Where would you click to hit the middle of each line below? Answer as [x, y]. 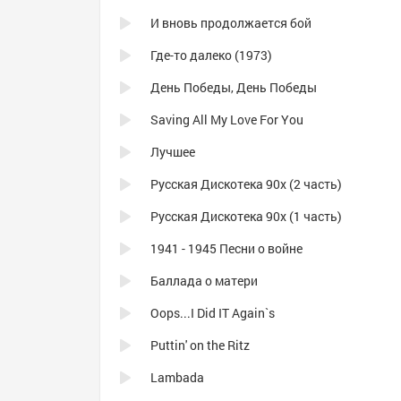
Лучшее [173, 152]
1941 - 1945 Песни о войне [226, 248]
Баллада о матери [204, 281]
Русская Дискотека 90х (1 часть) [246, 216]
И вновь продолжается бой [231, 23]
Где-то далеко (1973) [211, 55]
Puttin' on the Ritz [200, 345]
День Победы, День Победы [234, 87]
